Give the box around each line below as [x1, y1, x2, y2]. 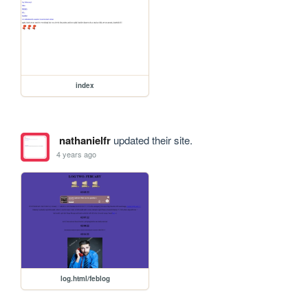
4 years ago [56, 148, 97, 160]
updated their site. [110, 132, 192, 147]
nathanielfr [58, 132, 111, 148]
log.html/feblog [60, 273, 110, 283]
